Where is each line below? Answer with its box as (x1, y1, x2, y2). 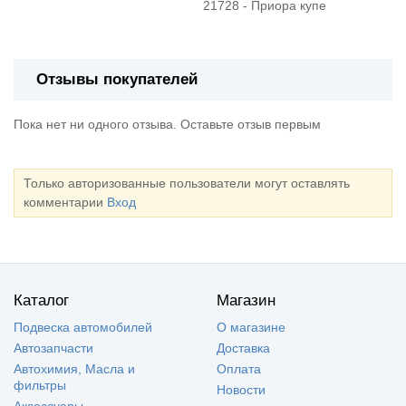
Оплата (217, 361, 261, 376)
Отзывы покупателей (36, 70, 198, 88)
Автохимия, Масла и (14, 361, 135, 376)
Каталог (14, 291, 69, 309)
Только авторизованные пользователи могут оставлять (24, 175, 350, 190)
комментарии (24, 194, 107, 209)
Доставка (217, 340, 270, 355)
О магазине (217, 319, 285, 334)
